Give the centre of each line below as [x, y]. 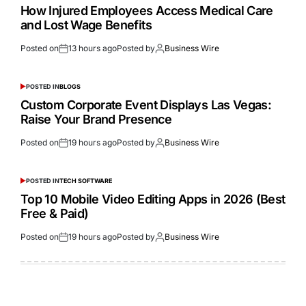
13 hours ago [93, 48]
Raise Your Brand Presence [96, 120]
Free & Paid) [55, 214]
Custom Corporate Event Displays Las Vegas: [146, 105]
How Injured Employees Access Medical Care [147, 11]
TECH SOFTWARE [85, 181]
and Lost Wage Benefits [86, 25]
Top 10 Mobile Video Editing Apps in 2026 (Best [153, 199]
